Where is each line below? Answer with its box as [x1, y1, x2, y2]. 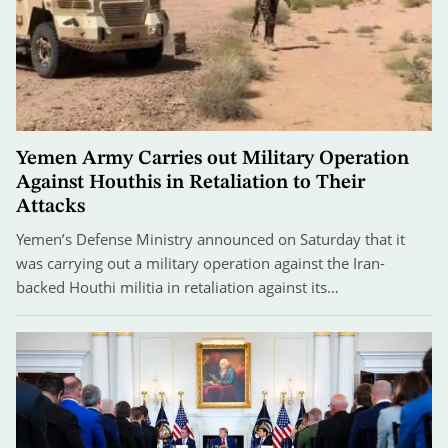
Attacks [16, 196, 85, 217]
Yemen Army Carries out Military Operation [16, 148, 409, 169]
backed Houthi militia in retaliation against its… [16, 276, 339, 297]
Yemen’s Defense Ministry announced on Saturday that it [16, 228, 405, 249]
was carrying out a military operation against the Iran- [16, 252, 385, 273]
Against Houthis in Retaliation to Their [16, 172, 365, 193]
